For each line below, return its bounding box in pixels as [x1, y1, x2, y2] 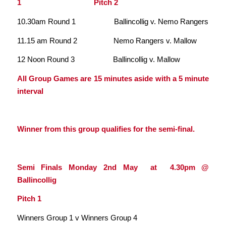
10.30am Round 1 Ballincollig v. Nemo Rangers [17, 17, 208, 26]
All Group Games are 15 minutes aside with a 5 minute [17, 74, 209, 83]
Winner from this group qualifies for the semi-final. [17, 125, 195, 134]
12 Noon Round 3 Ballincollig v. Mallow [17, 55, 180, 64]
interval [17, 86, 45, 95]
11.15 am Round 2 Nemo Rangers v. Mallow [17, 36, 197, 45]
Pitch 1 [17, 194, 41, 203]
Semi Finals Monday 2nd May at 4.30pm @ [17, 162, 209, 172]
